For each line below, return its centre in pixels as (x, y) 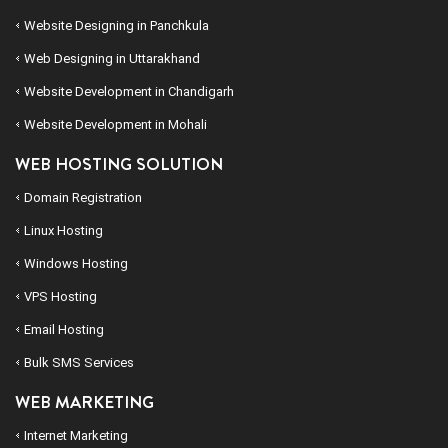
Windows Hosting (76, 264)
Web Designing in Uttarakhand (112, 59)
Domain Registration (83, 198)
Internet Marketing (76, 436)
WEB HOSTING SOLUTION (119, 164)
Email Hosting (64, 330)
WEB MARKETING (84, 402)
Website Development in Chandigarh (129, 92)
